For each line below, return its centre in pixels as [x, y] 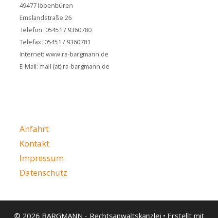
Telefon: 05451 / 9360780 [55, 30]
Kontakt [34, 143]
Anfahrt [34, 129]
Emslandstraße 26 [45, 18]
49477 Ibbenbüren [46, 5]
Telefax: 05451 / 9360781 [55, 42]
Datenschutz [43, 173]
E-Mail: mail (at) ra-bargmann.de [64, 66]
